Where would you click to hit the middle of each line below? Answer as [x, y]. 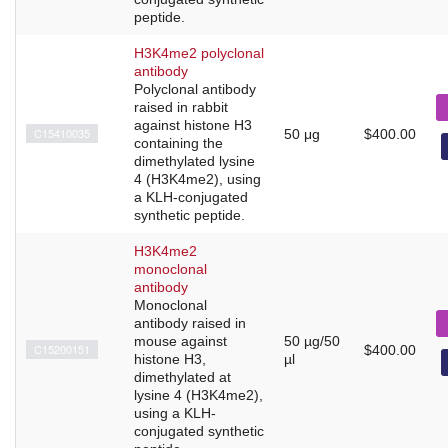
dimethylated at [182, 376]
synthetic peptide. [189, 214]
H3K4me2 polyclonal [199, 52]
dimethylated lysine [194, 160]
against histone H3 [193, 124]
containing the [178, 142]
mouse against [180, 340]
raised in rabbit [181, 106]
